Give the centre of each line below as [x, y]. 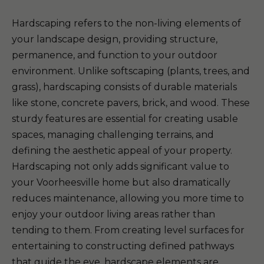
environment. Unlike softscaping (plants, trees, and [131, 71]
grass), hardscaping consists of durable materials [124, 87]
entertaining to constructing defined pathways [123, 246]
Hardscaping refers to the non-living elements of [126, 23]
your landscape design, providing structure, [115, 39]
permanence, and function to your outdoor [115, 55]
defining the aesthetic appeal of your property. [122, 151]
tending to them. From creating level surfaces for [128, 230]
